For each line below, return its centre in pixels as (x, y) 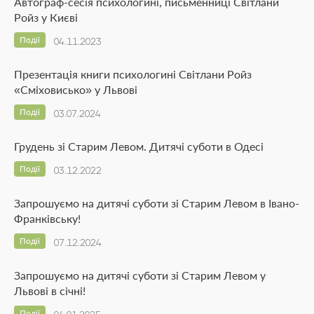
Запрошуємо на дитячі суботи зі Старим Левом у (140, 275)
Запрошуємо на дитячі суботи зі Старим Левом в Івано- (157, 203)
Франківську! (47, 218)
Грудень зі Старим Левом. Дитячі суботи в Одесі (139, 146)
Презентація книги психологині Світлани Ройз (133, 74)
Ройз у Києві (46, 17)
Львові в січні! (50, 290)
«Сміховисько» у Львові (76, 89)
